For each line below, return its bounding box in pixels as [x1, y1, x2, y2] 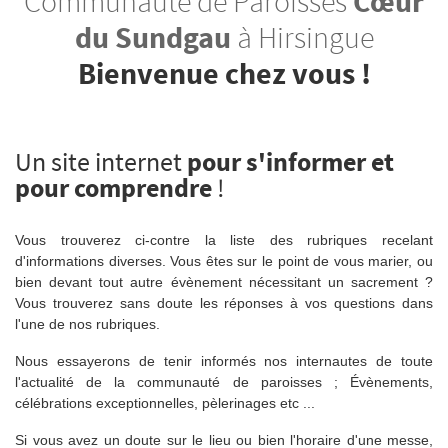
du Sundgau [74, 17, 231, 56]
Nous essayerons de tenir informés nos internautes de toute [15, 352, 433, 369]
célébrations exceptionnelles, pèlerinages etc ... [15, 394, 315, 411]
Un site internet [15, 144, 187, 178]
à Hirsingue [230, 17, 374, 56]
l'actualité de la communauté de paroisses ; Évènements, [15, 373, 433, 390]
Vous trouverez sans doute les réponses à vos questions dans [15, 294, 433, 311]
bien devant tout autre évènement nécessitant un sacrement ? [15, 273, 433, 290]
